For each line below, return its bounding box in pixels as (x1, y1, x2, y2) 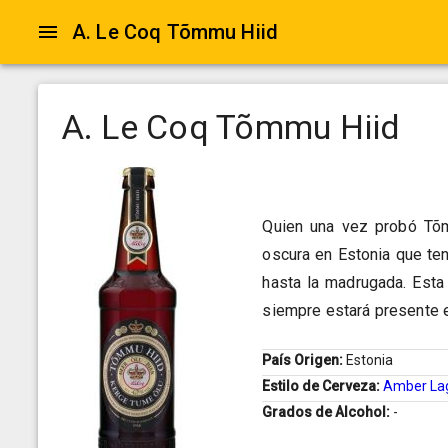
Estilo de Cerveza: (262, 378, 384, 395)
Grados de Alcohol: (262, 404, 394, 421)
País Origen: (262, 352, 347, 369)
